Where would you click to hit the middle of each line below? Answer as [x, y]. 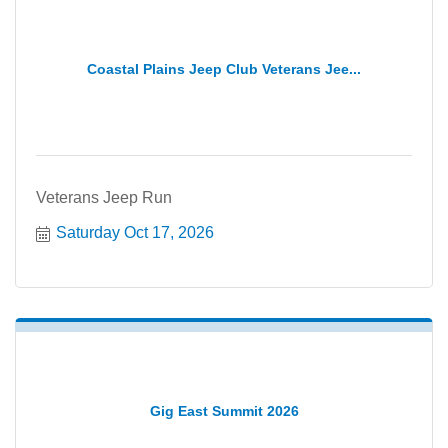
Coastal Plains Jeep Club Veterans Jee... [224, 68]
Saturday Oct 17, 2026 [135, 232]
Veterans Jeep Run [104, 197]
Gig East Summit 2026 [224, 410]
